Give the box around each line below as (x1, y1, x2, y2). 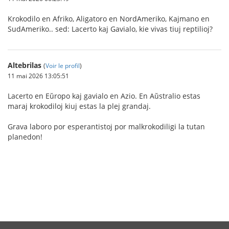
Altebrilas (8, 60, 41, 70)
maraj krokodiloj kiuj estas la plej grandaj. (8, 101, 151, 111)
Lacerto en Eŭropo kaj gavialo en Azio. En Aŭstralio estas (8, 91, 200, 101)
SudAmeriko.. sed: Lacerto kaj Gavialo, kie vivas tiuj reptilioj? (8, 24, 213, 34)
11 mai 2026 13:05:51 (8, 72, 69, 80)
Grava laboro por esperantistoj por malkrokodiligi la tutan (8, 122, 205, 131)
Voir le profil (45, 61, 80, 70)
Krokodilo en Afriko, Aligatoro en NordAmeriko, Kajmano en (8, 14, 210, 24)
